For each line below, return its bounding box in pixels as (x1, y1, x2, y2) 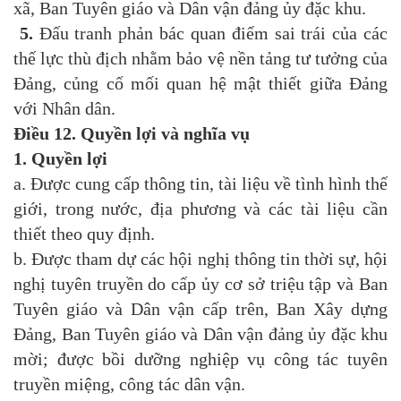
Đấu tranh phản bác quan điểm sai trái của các (32, 23, 388, 44)
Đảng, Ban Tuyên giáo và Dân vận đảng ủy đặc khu (13, 324, 388, 345)
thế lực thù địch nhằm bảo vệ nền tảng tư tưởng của (13, 48, 388, 69)
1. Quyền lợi (13, 149, 107, 169)
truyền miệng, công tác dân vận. (13, 374, 245, 395)
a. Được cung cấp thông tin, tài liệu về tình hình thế (13, 174, 388, 194)
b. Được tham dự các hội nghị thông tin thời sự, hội (13, 249, 388, 269)
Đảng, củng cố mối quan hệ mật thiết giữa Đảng (13, 73, 388, 94)
